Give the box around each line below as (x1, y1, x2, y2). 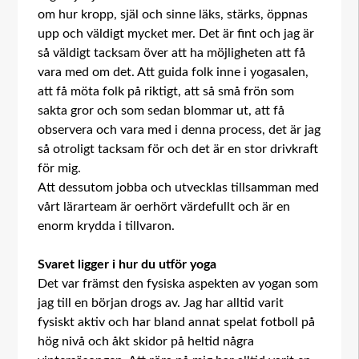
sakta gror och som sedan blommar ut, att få (38, 104, 285, 117)
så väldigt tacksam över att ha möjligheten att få (38, 46, 306, 59)
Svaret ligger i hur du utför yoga (38, 258, 217, 271)
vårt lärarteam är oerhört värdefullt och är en (38, 200, 291, 213)
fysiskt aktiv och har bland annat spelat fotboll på (38, 316, 316, 329)
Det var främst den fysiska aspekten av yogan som (38, 277, 319, 290)
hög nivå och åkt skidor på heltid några (38, 335, 255, 348)
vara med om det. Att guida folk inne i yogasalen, (38, 66, 309, 79)
